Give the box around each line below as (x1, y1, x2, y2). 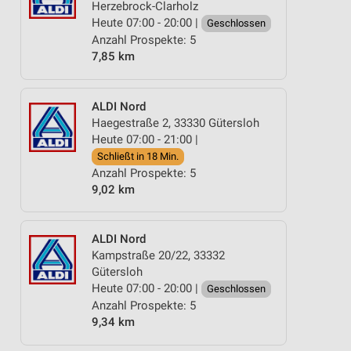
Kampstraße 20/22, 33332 (92, 248, 225, 262)
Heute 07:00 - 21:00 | (92, 132, 198, 147)
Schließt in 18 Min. (97, 150, 179, 162)
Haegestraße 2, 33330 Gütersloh (92, 115, 259, 130)
